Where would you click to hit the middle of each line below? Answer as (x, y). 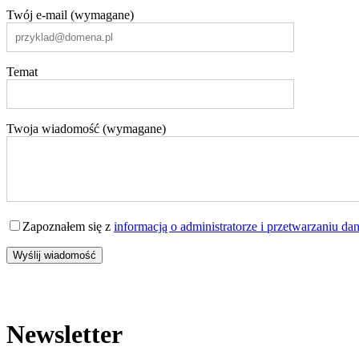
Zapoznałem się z (68, 227)
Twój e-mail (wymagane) (70, 15)
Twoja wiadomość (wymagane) (86, 129)
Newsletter (65, 334)
